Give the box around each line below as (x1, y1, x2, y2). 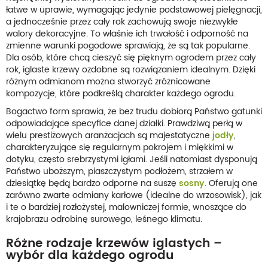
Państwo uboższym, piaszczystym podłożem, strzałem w (6, 164, 233, 178)
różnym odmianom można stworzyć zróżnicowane (6, 74, 211, 89)
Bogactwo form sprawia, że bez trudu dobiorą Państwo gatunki (6, 104, 262, 118)
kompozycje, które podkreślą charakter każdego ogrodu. (6, 86, 236, 100)
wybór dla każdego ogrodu (6, 245, 173, 266)
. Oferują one (205, 176, 258, 190)
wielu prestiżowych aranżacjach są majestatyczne (6, 128, 212, 142)
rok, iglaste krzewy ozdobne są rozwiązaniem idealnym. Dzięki (6, 62, 255, 77)
